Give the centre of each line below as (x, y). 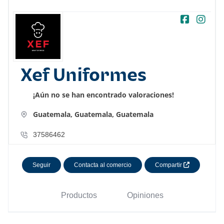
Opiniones (145, 195)
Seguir (41, 165)
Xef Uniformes (83, 76)
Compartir (169, 165)
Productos (79, 195)
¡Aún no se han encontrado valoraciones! (103, 95)
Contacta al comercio (102, 165)
